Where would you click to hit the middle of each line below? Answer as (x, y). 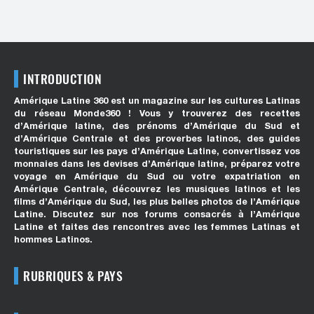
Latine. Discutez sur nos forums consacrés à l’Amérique (157, 214)
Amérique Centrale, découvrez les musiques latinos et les (157, 189)
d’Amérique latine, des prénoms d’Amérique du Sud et (157, 126)
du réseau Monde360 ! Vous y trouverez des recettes (157, 114)
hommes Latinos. (53, 240)
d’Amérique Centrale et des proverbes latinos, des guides (157, 139)
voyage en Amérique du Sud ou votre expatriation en (157, 177)
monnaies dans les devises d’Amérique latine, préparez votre (157, 164)
